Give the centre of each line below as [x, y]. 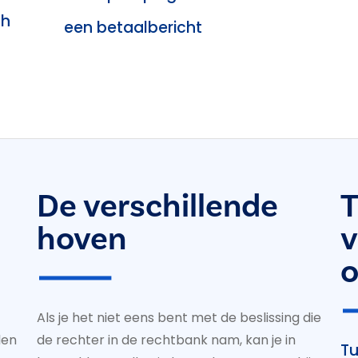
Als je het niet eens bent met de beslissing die [179, 317]
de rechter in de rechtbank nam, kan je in [166, 340]
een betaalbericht [133, 27]
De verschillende [157, 206]
